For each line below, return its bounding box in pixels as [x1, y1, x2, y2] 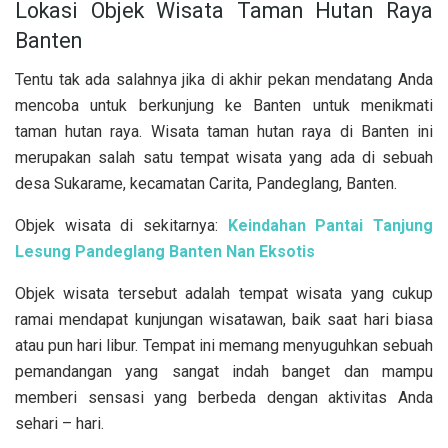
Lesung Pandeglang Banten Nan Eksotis [15, 241, 315, 261]
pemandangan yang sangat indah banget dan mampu [15, 361, 433, 381]
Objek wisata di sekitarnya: [15, 215, 228, 235]
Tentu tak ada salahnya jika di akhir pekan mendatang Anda [15, 69, 433, 89]
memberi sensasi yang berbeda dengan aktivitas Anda [15, 387, 433, 407]
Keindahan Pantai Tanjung [227, 215, 434, 235]
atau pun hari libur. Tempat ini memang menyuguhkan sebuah [15, 335, 433, 355]
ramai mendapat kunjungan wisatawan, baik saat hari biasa [15, 309, 433, 329]
